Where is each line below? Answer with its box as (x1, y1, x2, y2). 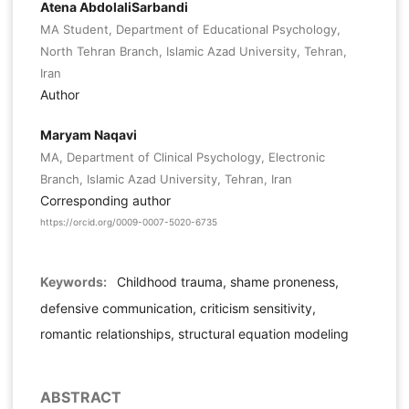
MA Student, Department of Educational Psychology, (39, 22, 341, 37)
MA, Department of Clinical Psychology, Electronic (39, 150, 325, 165)
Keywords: (39, 273, 110, 289)
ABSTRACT (39, 387, 121, 406)
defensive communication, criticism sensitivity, (39, 299, 316, 316)
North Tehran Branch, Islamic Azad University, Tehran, (39, 44, 347, 59)
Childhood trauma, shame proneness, (109, 273, 339, 289)
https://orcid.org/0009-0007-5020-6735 (39, 216, 217, 228)
